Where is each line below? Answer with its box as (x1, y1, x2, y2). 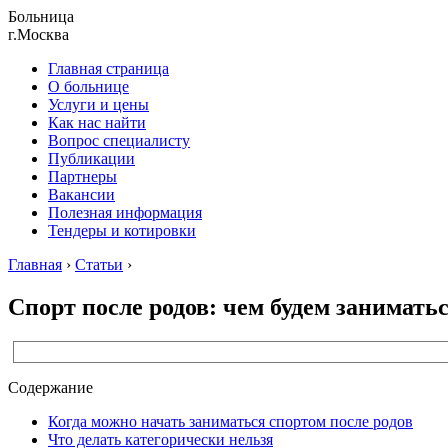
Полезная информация (48, 204, 202, 221)
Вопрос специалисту (48, 132, 190, 149)
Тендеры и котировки (48, 222, 196, 239)
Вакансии (48, 186, 115, 203)
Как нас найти (48, 114, 146, 131)
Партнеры (48, 168, 117, 185)
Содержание (8, 378, 93, 396)
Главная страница (48, 60, 169, 77)
